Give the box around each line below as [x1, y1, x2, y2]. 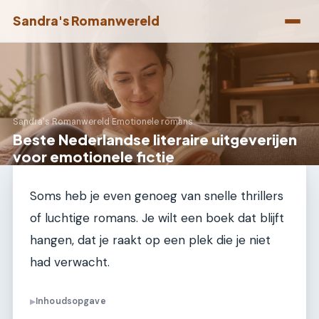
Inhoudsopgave [36, 296, 106, 308]
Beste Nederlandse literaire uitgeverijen [13, 130, 297, 148]
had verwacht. [30, 254, 110, 270]
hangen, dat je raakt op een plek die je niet [30, 232, 271, 248]
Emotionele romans [112, 116, 193, 128]
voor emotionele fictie [13, 147, 174, 165]
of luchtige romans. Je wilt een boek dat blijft [30, 210, 284, 226]
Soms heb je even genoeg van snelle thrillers [30, 188, 283, 204]
